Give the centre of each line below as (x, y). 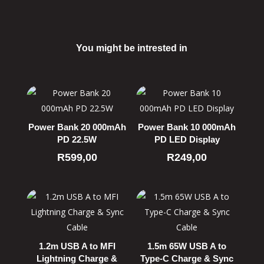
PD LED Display (187, 139)
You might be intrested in (132, 48)
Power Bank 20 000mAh (77, 127)
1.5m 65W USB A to (187, 246)
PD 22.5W (77, 139)
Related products (132, 70)
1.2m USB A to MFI (77, 246)
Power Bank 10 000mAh (187, 127)
